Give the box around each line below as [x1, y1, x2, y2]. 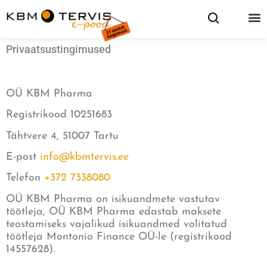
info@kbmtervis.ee [40, 151, 129, 163]
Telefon [6, 172, 44, 184]
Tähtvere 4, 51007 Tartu [6, 130, 122, 142]
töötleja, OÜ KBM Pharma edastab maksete [6, 206, 221, 218]
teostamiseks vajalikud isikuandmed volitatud [6, 218, 227, 230]
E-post [6, 151, 40, 163]
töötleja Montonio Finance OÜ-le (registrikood [6, 231, 232, 243]
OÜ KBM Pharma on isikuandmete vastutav [6, 193, 220, 205]
